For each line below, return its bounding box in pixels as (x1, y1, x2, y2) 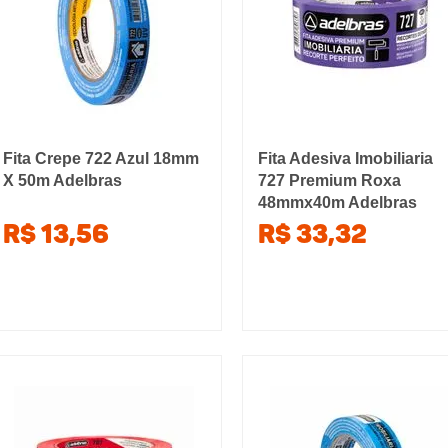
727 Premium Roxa (258, 172, 402, 189)
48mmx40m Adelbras (258, 194, 418, 211)
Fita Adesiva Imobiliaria (258, 150, 434, 167)
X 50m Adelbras (2, 172, 122, 189)
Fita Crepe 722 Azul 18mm (2, 150, 199, 167)
